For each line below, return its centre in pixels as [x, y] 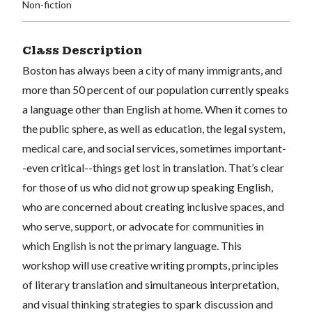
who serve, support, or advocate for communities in [143, 226]
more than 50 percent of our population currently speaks [156, 89]
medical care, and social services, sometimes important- [154, 148]
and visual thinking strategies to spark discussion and [148, 304]
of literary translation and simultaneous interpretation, [150, 284]
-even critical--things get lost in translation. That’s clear [153, 167]
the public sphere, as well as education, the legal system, [154, 128]
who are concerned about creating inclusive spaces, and [153, 206]
